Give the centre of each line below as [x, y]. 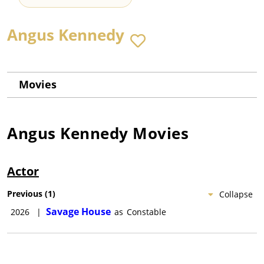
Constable [146, 212]
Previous [25, 194]
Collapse [236, 194]
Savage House [78, 212]
